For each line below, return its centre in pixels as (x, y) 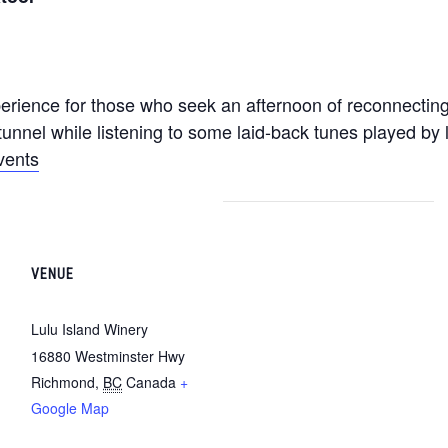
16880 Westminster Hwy (108, 355)
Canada (151, 381)
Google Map (70, 407)
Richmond (63, 381)
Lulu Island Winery (89, 328)
